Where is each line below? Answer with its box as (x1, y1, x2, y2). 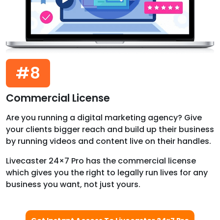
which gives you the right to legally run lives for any (6, 166, 208, 178)
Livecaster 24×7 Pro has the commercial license (6, 155, 196, 166)
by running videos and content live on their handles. (6, 135, 211, 147)
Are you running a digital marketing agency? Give (6, 111, 202, 123)
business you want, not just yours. (6, 178, 140, 190)
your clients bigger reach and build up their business (6, 123, 214, 135)
